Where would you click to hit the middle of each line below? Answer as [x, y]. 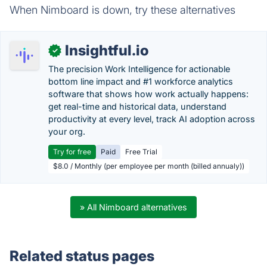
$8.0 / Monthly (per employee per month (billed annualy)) [149, 166]
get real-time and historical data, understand [137, 106]
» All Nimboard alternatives [133, 207]
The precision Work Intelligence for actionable [139, 69]
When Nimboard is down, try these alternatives [122, 10]
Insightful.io [107, 50]
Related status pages [82, 256]
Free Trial [141, 152]
